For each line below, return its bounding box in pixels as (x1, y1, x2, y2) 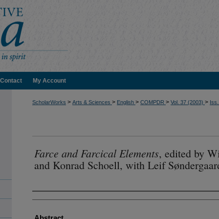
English (117, 99, 135, 105)
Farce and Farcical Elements (34, 145, 159, 160)
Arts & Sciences (72, 99, 112, 105)
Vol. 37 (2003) (171, 99, 205, 105)
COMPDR (140, 99, 166, 105)
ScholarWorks (32, 99, 66, 105)
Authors (32, 193, 64, 206)
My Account (33, 77, 66, 84)
